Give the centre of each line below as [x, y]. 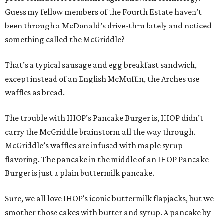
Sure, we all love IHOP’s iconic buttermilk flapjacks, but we [109, 198]
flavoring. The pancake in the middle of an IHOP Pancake [107, 159]
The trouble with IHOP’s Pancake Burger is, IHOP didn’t [104, 118]
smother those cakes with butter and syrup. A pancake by [108, 212]
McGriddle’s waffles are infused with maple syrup [94, 145]
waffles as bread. [35, 92]
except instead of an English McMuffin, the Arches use [102, 79]
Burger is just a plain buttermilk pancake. [80, 173]
